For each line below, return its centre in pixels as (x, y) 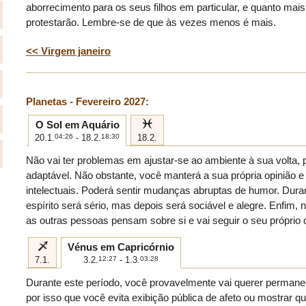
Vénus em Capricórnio (121, 247)
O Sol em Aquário (77, 124)
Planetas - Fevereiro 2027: (87, 101)
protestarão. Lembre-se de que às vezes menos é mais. (151, 22)
